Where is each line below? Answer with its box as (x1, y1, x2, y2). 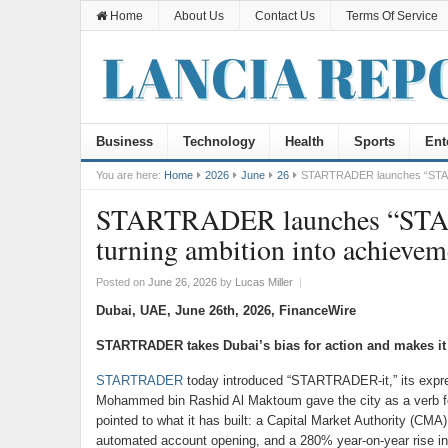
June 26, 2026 (147, 276, 217, 288)
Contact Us (254, 9, 315, 23)
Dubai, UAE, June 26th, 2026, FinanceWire (95, 303, 356, 318)
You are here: (95, 169, 161, 181)
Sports (353, 134, 395, 149)
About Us (173, 9, 224, 23)
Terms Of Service (345, 9, 438, 23)
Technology (182, 134, 255, 149)
